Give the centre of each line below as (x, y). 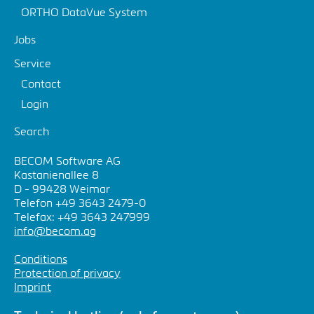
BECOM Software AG (67, 162)
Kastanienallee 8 (56, 176)
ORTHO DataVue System (84, 13)
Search (32, 132)
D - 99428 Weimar (62, 190)
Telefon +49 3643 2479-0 (80, 204)
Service (33, 64)
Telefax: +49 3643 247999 (82, 218)
